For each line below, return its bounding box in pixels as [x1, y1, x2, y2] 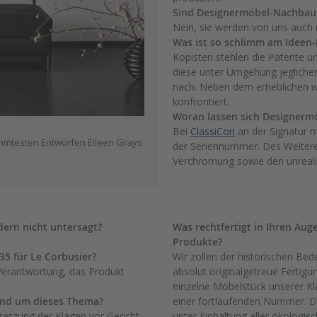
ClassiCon [190, 125, 235, 139]
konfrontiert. [173, 95, 229, 109]
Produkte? [173, 235, 222, 249]
